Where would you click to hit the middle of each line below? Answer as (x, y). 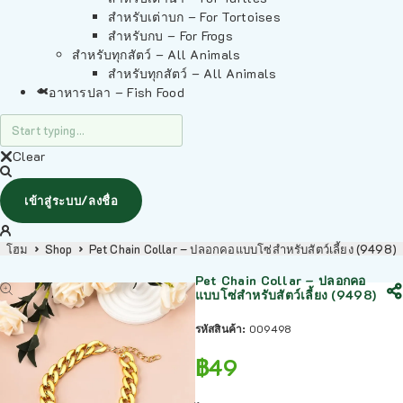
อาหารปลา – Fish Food (116, 92)
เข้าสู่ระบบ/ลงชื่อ (72, 200)
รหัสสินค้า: (222, 328)
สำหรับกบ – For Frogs (171, 36)
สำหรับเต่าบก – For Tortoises (194, 17)
